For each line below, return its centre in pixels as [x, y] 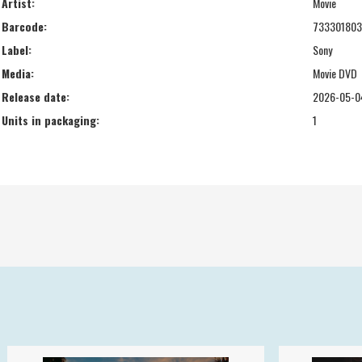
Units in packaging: [51, 120]
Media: [18, 73]
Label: [17, 49]
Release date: [36, 96]
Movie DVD [335, 73]
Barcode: [24, 26]
